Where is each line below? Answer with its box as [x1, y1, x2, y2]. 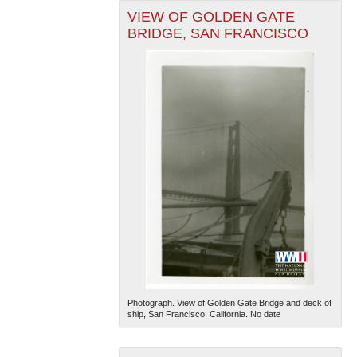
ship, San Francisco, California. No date [127, 309, 280, 319]
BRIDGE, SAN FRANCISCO [127, 25, 308, 41]
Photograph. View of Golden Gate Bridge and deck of [127, 298, 331, 308]
